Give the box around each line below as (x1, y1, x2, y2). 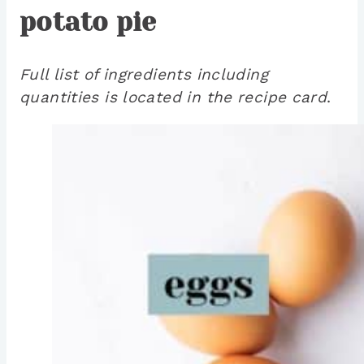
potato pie (19, 6, 157, 37)
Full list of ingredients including (19, 65, 268, 84)
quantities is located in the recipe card (19, 88, 327, 107)
